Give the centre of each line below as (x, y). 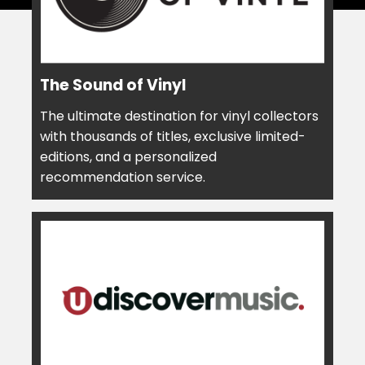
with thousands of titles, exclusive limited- (173, 136)
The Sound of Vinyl (113, 85)
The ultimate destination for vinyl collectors (179, 116)
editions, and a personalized (128, 156)
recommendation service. (123, 177)
